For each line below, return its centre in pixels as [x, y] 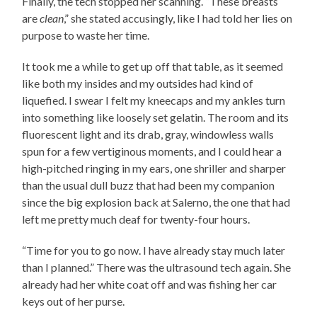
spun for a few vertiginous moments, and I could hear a [152, 151]
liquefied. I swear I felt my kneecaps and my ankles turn [154, 100]
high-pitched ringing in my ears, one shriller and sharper [154, 168]
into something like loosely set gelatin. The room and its [156, 117]
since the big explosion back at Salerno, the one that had [156, 202]
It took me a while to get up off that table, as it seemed [153, 66]
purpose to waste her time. [86, 35]
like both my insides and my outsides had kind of [138, 83]
